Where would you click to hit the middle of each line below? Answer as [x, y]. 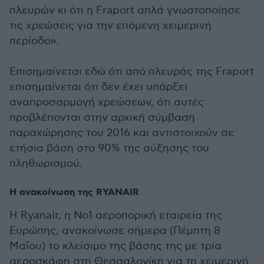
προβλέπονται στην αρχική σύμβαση [102, 118]
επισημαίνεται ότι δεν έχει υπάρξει [98, 87]
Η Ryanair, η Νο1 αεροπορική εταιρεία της [116, 215]
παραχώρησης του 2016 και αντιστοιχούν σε [122, 133]
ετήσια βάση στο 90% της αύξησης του [109, 148]
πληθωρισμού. [46, 164]
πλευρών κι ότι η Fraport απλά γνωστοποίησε [125, 10]
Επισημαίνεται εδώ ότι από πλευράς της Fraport [132, 72]
